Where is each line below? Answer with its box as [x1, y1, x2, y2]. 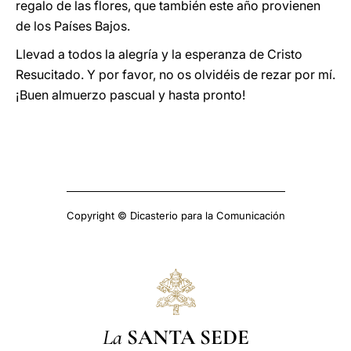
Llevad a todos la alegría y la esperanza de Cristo [16, 46, 302, 62]
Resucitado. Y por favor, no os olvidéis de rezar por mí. [16, 67, 335, 82]
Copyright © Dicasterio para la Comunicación [66, 209, 285, 222]
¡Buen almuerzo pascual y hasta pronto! [16, 87, 245, 103]
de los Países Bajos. [16, 18, 130, 34]
